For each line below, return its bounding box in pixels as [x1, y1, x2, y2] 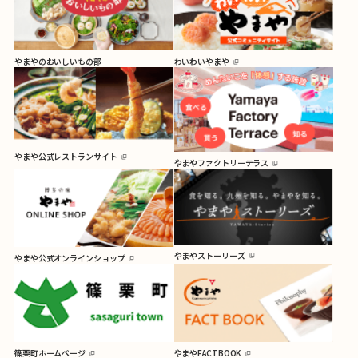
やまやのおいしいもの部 [14, 55, 101, 68]
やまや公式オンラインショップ [14, 252, 125, 265]
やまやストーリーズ [173, 249, 245, 261]
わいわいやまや [173, 55, 229, 68]
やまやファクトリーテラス [173, 157, 269, 169]
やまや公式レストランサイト [14, 150, 117, 163]
